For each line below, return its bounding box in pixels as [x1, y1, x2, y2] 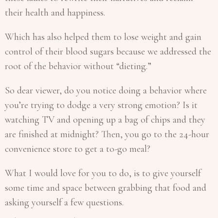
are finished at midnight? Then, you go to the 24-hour [5, 128, 209, 140]
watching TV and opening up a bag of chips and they [5, 113, 205, 126]
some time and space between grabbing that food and [5, 182, 206, 194]
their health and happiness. [5, 6, 105, 18]
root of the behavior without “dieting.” [5, 60, 154, 72]
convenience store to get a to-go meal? [5, 143, 153, 155]
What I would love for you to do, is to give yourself [5, 167, 201, 179]
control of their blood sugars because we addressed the [5, 45, 211, 57]
